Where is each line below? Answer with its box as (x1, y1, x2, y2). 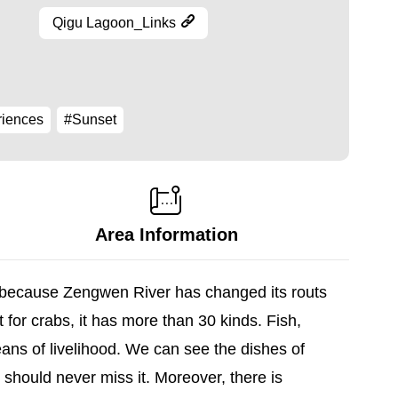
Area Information (94, 225, 238, 244)
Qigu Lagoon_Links (52, 15, 176, 30)
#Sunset (63, 112, 116, 127)
